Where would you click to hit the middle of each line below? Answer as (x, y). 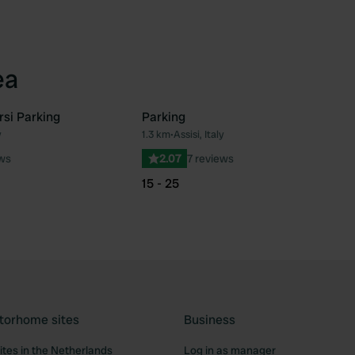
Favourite (138, 141)
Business (210, 320)
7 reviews (210, 158)
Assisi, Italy (199, 134)
